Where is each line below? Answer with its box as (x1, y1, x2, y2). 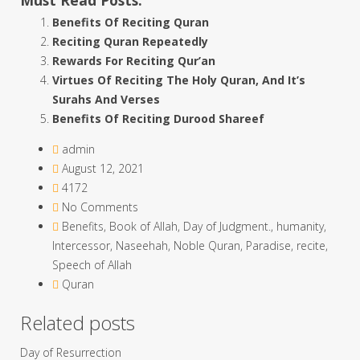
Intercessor (52, 237, 110, 253)
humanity (276, 218, 324, 234)
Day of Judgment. (183, 218, 271, 234)
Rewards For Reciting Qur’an (52, 52, 215, 68)
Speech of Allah (52, 256, 132, 272)
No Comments (62, 198, 138, 215)
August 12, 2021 (62, 160, 144, 176)
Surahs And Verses (52, 91, 160, 107)
